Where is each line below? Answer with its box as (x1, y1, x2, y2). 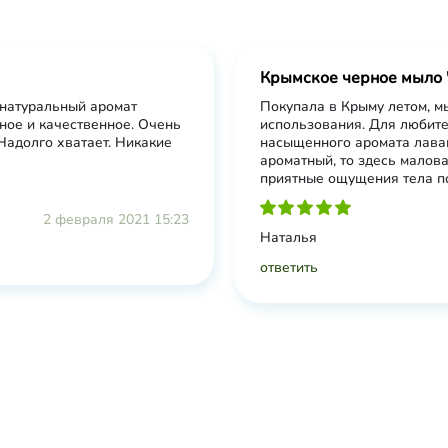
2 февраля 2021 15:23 (42, 210, 189, 229)
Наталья (259, 228, 317, 247)
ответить (259, 258, 318, 277)
